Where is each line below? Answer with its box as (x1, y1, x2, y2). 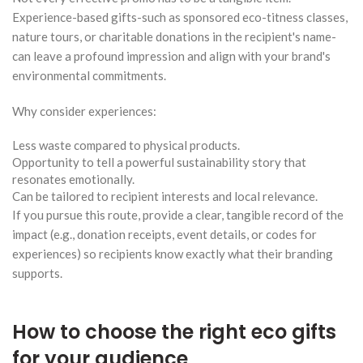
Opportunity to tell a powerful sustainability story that (12, 154, 306, 169)
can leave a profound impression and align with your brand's (12, 48, 331, 63)
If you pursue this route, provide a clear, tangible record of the (12, 207, 344, 222)
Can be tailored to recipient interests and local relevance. (12, 188, 318, 203)
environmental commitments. (12, 67, 166, 83)
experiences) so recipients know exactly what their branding (12, 246, 333, 261)
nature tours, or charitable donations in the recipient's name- (12, 28, 336, 44)
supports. (12, 265, 62, 280)
